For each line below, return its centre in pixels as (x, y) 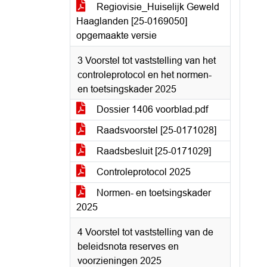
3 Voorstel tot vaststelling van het (147, 60)
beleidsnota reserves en (128, 246)
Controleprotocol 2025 (142, 172)
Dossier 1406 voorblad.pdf (151, 109)
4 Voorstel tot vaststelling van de (145, 232)
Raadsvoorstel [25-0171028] (155, 130)
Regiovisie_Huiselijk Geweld (157, 7)
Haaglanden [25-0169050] (132, 21)
